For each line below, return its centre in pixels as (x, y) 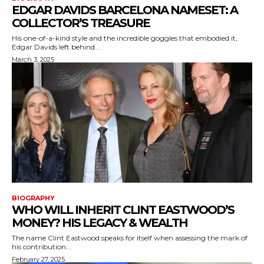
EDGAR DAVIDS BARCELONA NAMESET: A (125, 10)
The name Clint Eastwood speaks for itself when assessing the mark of (130, 237)
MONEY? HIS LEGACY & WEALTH (100, 222)
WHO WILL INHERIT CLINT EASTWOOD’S (123, 209)
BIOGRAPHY (33, 198)
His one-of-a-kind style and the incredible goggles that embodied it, (125, 38)
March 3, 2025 (33, 59)
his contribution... (42, 246)
